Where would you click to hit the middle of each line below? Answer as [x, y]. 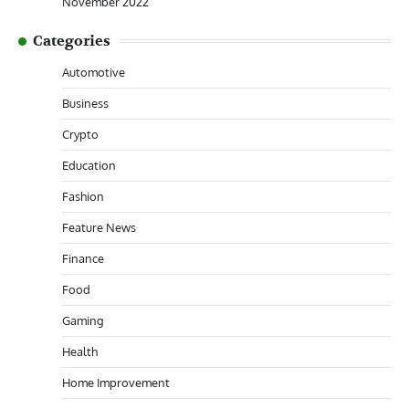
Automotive [94, 72]
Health [80, 351]
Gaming [83, 320]
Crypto [80, 134]
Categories [72, 41]
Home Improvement [116, 382]
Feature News [99, 227]
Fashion [83, 196]
